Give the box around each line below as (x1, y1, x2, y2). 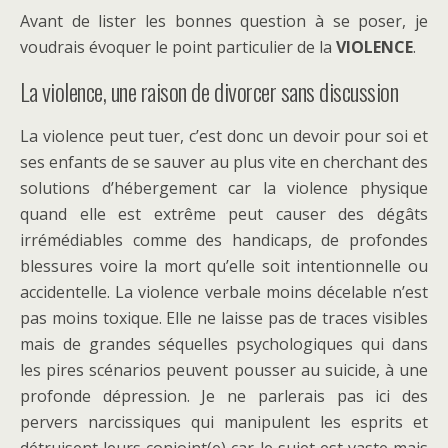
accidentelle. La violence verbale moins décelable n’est (20, 281, 428, 304)
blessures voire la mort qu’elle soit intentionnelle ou (20, 255, 428, 278)
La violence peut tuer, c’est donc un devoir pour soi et (20, 125, 428, 148)
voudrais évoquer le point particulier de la (20, 36, 336, 59)
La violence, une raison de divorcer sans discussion (20, 73, 399, 110)
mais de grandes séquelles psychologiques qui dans (20, 333, 428, 356)
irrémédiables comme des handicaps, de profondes (20, 229, 428, 252)
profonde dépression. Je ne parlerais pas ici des (20, 385, 428, 408)
